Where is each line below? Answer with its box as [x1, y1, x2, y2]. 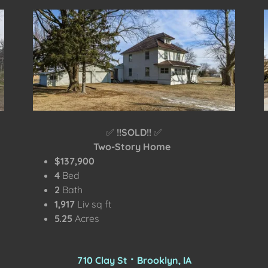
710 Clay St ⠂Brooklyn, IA [77, 254, 191, 266]
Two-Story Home [93, 140, 170, 153]
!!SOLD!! [117, 126, 151, 138]
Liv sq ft [77, 197, 112, 210]
